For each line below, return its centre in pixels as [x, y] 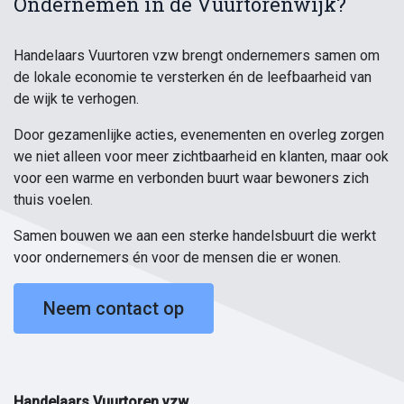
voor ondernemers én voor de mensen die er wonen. [177, 258]
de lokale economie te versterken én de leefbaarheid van [193, 78]
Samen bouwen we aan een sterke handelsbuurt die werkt [195, 236]
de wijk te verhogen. [76, 99]
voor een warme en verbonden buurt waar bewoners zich [191, 179]
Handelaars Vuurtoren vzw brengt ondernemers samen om [197, 56]
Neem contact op [114, 309]
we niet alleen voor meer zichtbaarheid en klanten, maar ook [201, 157]
